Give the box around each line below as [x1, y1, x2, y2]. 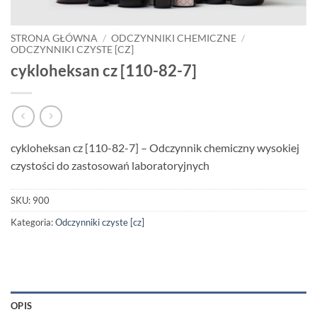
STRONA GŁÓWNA [11, 32, 98, 44]
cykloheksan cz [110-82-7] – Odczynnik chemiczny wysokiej [11, 141, 299, 155]
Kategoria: [11, 217, 55, 229]
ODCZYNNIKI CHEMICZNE [111, 32, 237, 44]
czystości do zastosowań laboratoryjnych [11, 158, 209, 173]
